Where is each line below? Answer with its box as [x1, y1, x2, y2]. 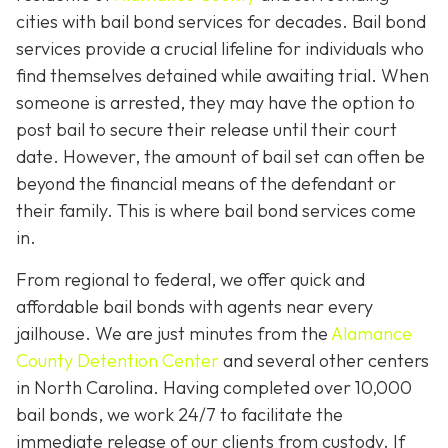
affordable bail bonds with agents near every [16, 294, 373, 318]
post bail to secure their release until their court [16, 118, 397, 142]
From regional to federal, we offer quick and [16, 267, 365, 291]
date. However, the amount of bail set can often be [16, 145, 425, 169]
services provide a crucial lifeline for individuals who [16, 37, 424, 61]
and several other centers [219, 348, 429, 372]
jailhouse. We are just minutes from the [16, 321, 331, 345]
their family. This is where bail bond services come [16, 199, 416, 223]
